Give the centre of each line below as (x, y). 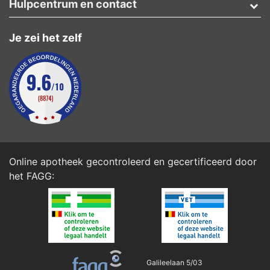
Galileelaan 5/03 (174, 262)
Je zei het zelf (46, 38)
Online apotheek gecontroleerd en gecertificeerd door (133, 162)
